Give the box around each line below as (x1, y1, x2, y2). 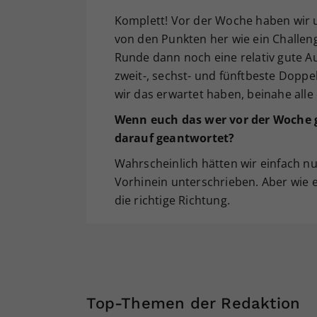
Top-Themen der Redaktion (86, 294, 301, 312)
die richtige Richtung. (114, 192, 230, 208)
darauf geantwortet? (114, 129, 235, 146)
